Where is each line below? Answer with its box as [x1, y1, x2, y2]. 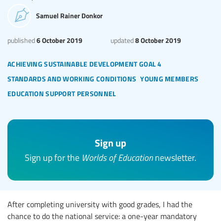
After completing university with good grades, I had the [7, 199, 192, 210]
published [7, 35, 35, 45]
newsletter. [153, 151, 196, 164]
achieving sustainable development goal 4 [7, 55, 162, 70]
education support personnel [7, 85, 116, 99]
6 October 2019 [35, 35, 82, 45]
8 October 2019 [134, 35, 181, 45]
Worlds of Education [81, 151, 153, 164]
